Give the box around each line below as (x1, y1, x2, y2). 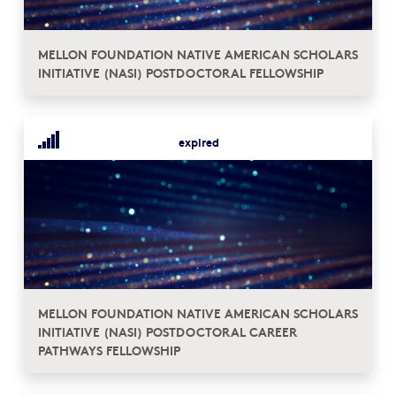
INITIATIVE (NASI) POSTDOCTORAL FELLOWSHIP (38, 63, 324, 81)
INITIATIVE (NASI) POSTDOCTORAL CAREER (38, 322, 297, 340)
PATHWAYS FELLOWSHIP (38, 340, 180, 359)
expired (179, 133, 220, 149)
